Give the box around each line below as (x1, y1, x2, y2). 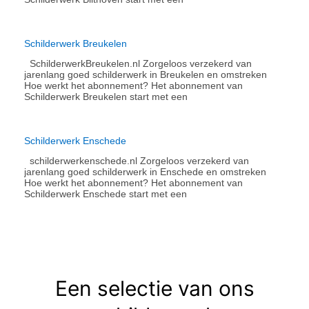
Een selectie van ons (54, 276, 255, 301)
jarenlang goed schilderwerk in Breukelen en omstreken (24, 69, 272, 81)
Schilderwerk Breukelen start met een (24, 91, 188, 103)
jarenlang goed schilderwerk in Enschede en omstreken (24, 166, 272, 178)
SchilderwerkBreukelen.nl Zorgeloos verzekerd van (24, 58, 252, 70)
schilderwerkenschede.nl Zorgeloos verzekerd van (24, 155, 249, 167)
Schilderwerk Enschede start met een (24, 188, 187, 200)
